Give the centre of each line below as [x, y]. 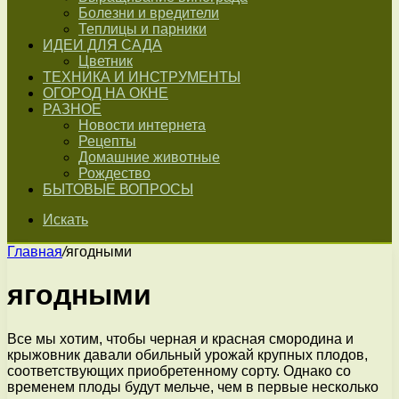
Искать [65, 220]
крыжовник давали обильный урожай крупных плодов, [187, 354]
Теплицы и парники [142, 29]
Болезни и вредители [149, 13]
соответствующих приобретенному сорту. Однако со [179, 370]
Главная [35, 252]
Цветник [106, 61]
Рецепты [107, 141]
